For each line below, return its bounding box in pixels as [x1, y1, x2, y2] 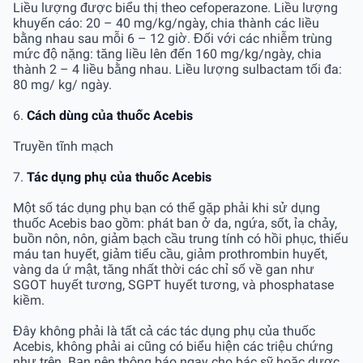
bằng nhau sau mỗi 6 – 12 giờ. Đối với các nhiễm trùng [13, 30, 332, 46]
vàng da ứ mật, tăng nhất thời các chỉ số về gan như [13, 261, 314, 277]
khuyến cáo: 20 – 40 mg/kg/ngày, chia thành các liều [13, 15, 319, 31]
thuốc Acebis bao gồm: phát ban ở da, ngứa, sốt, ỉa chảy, [13, 215, 337, 231]
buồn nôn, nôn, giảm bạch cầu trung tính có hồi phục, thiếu [13, 230, 348, 246]
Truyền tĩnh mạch [13, 138, 113, 154]
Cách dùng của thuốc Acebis [27, 107, 193, 123]
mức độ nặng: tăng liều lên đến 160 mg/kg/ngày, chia [13, 45, 322, 62]
